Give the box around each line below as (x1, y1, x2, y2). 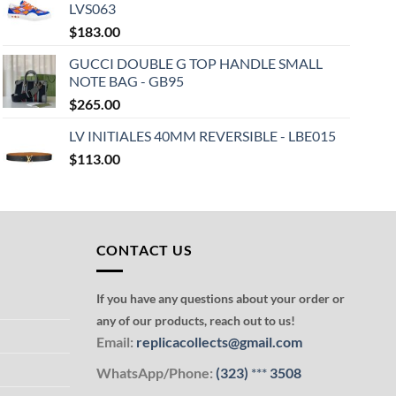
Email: (95, 333, 133, 351)
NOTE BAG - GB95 (68, 72, 184, 89)
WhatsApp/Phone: (95, 363, 213, 381)
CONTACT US (95, 240, 193, 258)
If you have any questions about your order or (95, 291, 345, 307)
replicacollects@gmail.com (135, 333, 302, 351)
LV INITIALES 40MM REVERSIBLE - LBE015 (68, 126, 336, 144)
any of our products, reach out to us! (95, 313, 295, 329)
